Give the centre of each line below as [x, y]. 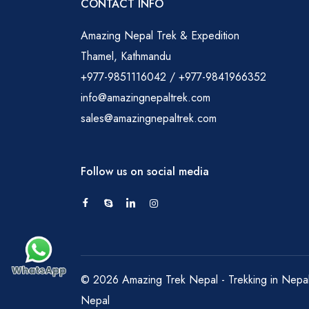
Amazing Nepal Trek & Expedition [160, 35]
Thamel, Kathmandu [126, 56]
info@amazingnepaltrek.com [146, 97]
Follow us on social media [145, 171]
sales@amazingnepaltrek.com [149, 118]
